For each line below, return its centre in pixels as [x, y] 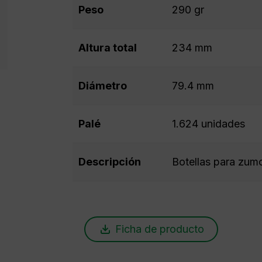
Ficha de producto [159, 229]
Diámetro [102, 86]
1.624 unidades [208, 124]
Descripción [109, 162]
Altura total [107, 48]
